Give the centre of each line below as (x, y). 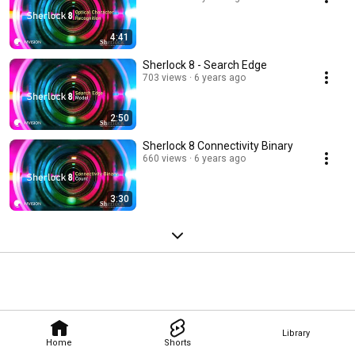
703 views (165, 78)
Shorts (177, 342)
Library (296, 333)
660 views (165, 159)
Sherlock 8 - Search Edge (205, 65)
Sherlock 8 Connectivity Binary (245, 146)
